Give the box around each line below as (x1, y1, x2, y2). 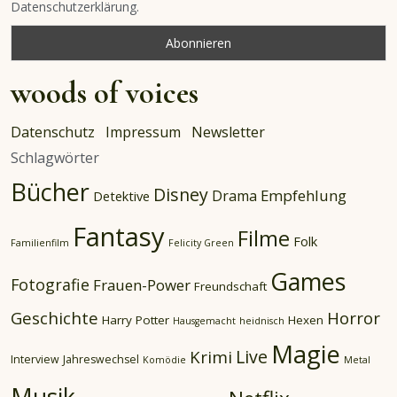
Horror (327, 306, 380, 329)
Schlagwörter (11, 147, 99, 167)
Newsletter (191, 121, 265, 142)
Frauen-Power (93, 274, 191, 295)
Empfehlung (261, 184, 346, 206)
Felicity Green (168, 236, 234, 249)
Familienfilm (11, 236, 69, 249)
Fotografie (11, 273, 90, 295)
